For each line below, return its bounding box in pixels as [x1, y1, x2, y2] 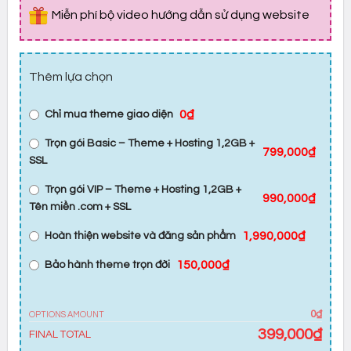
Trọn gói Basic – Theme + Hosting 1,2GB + [44, 137, 255, 149]
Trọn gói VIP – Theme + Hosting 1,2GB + [44, 183, 241, 195]
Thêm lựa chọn [28, 71, 113, 84]
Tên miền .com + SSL [28, 201, 131, 212]
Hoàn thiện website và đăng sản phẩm [44, 230, 236, 241]
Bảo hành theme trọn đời [44, 259, 170, 270]
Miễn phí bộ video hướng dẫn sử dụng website [51, 8, 309, 21]
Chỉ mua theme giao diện [44, 108, 173, 120]
